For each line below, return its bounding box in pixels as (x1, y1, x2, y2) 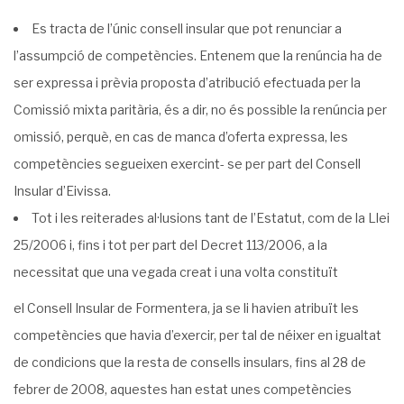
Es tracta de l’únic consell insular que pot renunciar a (32, 21, 342, 36)
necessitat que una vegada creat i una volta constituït (14, 264, 338, 280)
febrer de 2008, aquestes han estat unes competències (14, 381, 352, 397)
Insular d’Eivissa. (14, 183, 111, 198)
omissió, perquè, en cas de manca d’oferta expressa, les (14, 129, 348, 144)
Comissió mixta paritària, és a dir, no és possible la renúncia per (14, 102, 387, 117)
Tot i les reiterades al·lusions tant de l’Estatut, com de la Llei (32, 210, 390, 225)
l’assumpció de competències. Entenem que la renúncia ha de (14, 48, 382, 63)
